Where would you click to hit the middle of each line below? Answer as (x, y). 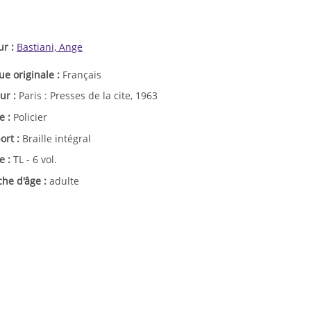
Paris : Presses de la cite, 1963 (88, 96)
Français (82, 74)
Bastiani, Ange (50, 47)
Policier (30, 117)
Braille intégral (57, 138)
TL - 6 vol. (35, 160)
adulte (64, 180)
